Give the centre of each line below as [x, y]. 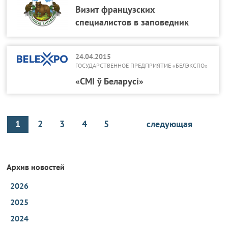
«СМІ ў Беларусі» [110, 81]
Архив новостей [36, 167]
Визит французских [115, 9]
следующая [169, 124]
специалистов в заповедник [132, 22]
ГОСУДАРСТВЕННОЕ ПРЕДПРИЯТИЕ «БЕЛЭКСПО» [142, 65]
